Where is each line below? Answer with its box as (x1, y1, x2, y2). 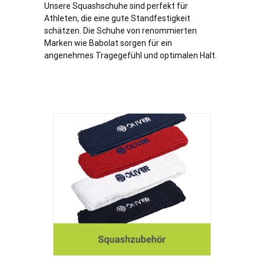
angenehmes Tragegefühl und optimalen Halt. (44, 50, 217, 60)
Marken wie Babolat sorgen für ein (44, 38, 172, 48)
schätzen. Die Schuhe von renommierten (44, 25, 197, 35)
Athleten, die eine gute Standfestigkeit (44, 13, 190, 23)
